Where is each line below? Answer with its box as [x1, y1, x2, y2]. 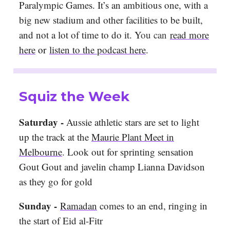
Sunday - [19, 199, 60, 213]
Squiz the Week [19, 88, 129, 105]
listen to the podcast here [49, 43, 146, 56]
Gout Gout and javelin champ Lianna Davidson [19, 160, 205, 174]
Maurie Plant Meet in [91, 130, 174, 144]
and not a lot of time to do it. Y [19, 28, 141, 42]
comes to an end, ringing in [97, 199, 207, 213]
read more [170, 28, 209, 42]
